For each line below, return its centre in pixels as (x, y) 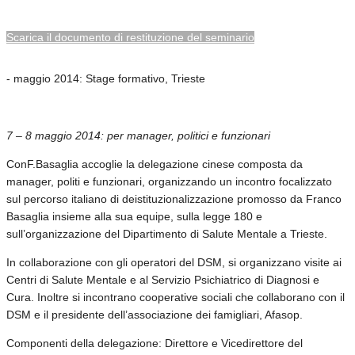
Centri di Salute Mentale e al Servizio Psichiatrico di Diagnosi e (163, 279)
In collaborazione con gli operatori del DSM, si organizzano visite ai (174, 262)
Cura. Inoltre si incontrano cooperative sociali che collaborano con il (176, 297)
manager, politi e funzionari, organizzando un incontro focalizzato (169, 181)
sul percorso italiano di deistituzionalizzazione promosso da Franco (174, 198)
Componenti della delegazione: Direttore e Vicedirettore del (155, 343)
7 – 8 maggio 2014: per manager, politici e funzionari (138, 135)
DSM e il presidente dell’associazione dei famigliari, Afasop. (155, 314)
